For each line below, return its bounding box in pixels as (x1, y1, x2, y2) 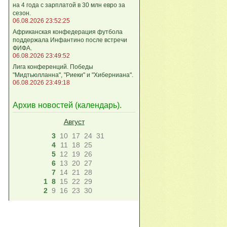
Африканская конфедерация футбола (13, 28, 123, 35)
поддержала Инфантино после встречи (13, 36, 127, 44)
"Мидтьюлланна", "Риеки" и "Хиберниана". (13, 71, 133, 79)
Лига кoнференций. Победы (13, 63, 93, 70)
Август (63, 118, 85, 126)
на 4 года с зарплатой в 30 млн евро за (13, 1, 125, 9)
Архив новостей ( (13, 101, 78, 110)
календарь (78, 101, 117, 110)
